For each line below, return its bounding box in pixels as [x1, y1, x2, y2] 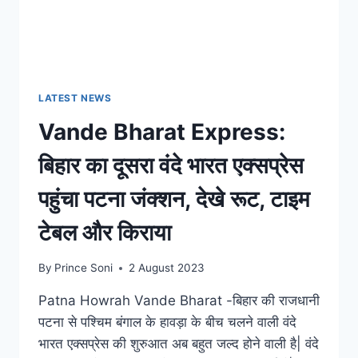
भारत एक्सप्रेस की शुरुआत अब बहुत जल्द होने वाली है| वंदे [38, 336, 319, 352]
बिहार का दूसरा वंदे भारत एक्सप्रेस [38, 151, 304, 179]
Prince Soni [54, 261, 113, 275]
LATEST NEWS [38, 92, 112, 104]
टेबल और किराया [38, 218, 171, 246]
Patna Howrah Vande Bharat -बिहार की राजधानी [38, 292, 320, 309]
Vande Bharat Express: [38, 117, 285, 145]
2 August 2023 [129, 261, 205, 275]
